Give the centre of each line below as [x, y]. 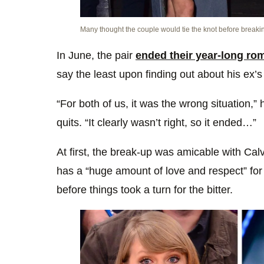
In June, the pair [96, 55]
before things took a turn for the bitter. [145, 189]
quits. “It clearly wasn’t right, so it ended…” [156, 122]
